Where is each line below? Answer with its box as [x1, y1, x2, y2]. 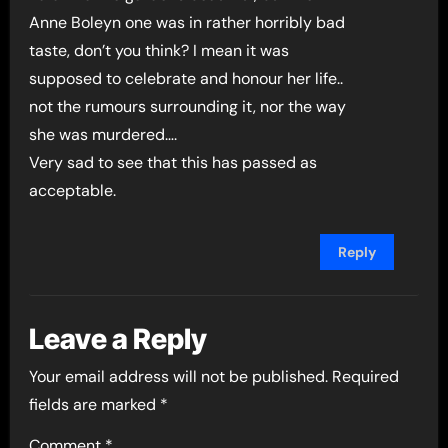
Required [332, 366, 400, 387]
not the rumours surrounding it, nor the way [29, 95, 347, 117]
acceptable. [29, 179, 117, 201]
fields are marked [29, 394, 161, 415]
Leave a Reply [29, 321, 208, 356]
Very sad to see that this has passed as [29, 151, 318, 173]
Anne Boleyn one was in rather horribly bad [29, 11, 346, 33]
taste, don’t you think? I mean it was [29, 39, 290, 61]
